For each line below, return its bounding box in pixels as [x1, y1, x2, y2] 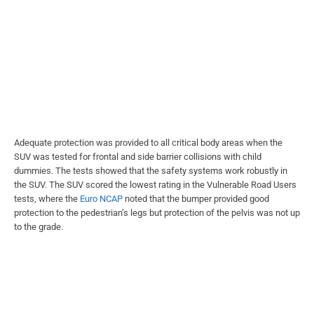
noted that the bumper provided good [123, 193, 269, 205]
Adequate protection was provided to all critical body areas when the [14, 137, 282, 149]
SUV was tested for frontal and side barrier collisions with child [14, 151, 261, 163]
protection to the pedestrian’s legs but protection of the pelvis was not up [14, 207, 300, 219]
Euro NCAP [80, 193, 123, 205]
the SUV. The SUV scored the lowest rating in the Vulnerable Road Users [14, 179, 296, 191]
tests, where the [14, 193, 80, 205]
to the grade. [14, 221, 63, 233]
